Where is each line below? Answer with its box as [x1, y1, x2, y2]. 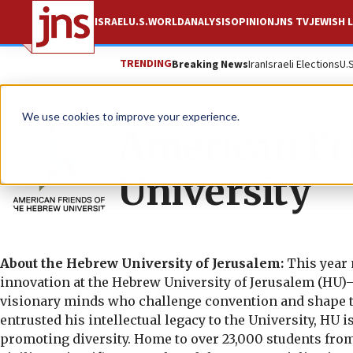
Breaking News [172, 57, 248, 72]
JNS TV [274, 14, 309, 30]
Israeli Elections [266, 57, 340, 72]
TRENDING [120, 56, 172, 72]
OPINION [231, 14, 274, 30]
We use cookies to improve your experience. [22, 110, 240, 123]
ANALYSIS [184, 14, 231, 30]
